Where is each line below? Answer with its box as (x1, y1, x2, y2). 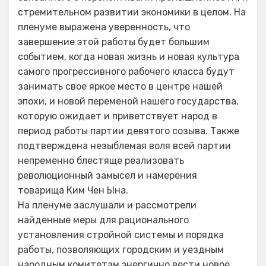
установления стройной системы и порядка (18, 229, 224, 240)
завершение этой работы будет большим (18, 36, 210, 47)
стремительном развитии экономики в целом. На (18, 7, 246, 18)
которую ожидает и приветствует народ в (18, 110, 217, 122)
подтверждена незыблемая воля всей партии (18, 140, 231, 151)
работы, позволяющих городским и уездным (18, 244, 224, 255)
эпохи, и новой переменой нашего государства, (18, 96, 239, 107)
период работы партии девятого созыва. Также (18, 125, 239, 137)
